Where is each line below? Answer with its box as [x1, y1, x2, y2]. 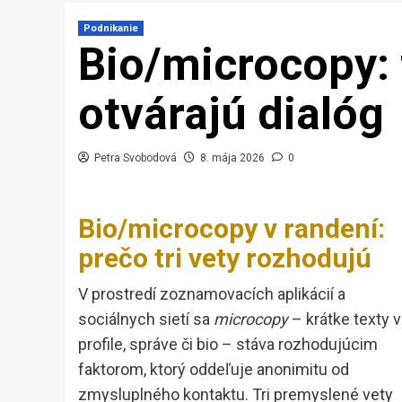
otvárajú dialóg [78, 88, 384, 141]
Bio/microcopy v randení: [78, 213, 385, 245]
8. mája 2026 [200, 152, 265, 165]
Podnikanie [83, 22, 138, 35]
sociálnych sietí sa [78, 310, 214, 329]
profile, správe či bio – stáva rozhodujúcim [78, 335, 378, 354]
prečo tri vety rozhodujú [78, 242, 371, 275]
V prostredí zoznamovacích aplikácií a [78, 284, 345, 304]
